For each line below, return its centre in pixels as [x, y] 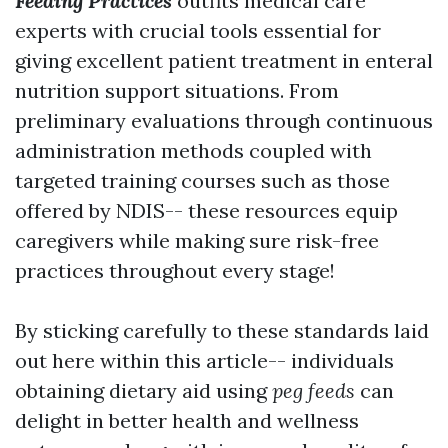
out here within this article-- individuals [204, 361]
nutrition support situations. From [177, 91]
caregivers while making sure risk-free [197, 241]
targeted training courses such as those [202, 181]
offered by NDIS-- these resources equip [206, 211]
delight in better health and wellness [187, 421]
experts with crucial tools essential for [198, 31]
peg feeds [313, 391]
